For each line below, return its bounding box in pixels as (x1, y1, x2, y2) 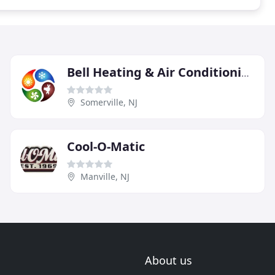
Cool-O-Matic (67, 137, 145, 155)
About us (145, 253, 192, 268)
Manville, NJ (80, 170, 130, 182)
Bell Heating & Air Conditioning (241, 66, 249, 80)
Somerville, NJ (80, 96, 137, 108)
